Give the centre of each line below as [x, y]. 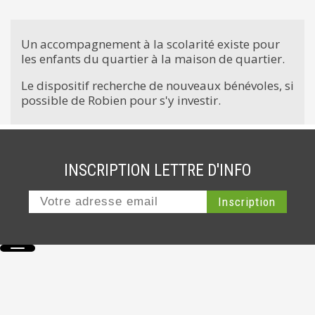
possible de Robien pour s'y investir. [121, 100]
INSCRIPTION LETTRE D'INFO [157, 170]
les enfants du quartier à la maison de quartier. [153, 58]
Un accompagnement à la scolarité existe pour [150, 44]
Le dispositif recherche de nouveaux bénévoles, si [157, 85]
